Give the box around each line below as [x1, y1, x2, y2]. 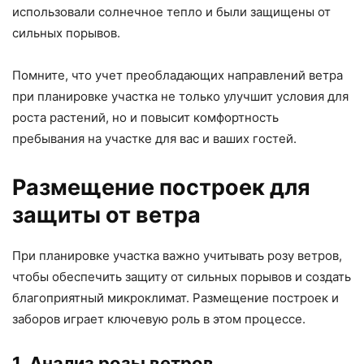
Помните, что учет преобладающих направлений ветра [12, 67, 343, 84]
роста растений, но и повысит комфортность [12, 110, 279, 126]
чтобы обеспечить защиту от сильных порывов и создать [12, 269, 351, 285]
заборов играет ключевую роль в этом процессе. [12, 311, 305, 327]
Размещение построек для [12, 174, 310, 201]
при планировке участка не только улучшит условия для [12, 89, 349, 105]
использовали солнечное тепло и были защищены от [12, 4, 331, 20]
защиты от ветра [12, 201, 201, 229]
